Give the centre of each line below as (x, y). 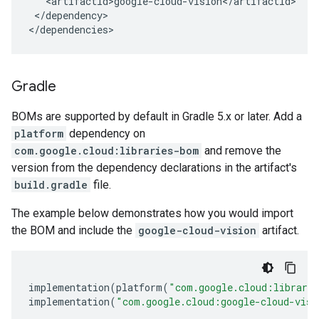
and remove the (241, 151)
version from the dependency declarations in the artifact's (154, 168)
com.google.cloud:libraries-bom (106, 151)
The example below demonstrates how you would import (152, 213)
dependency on (106, 134)
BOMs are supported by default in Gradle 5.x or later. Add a (157, 116)
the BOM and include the (73, 230)
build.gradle (51, 185)
